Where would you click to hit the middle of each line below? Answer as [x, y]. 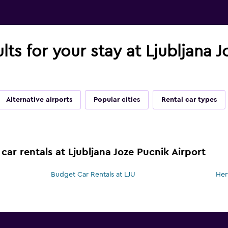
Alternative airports [39, 100]
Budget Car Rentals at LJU [93, 175]
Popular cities [117, 100]
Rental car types [189, 100]
